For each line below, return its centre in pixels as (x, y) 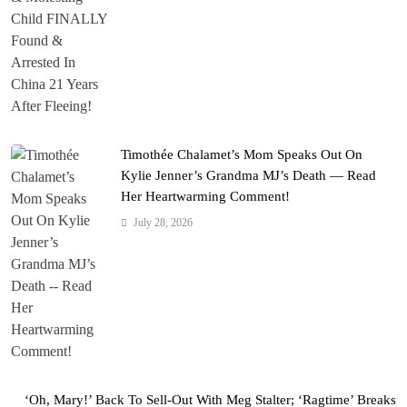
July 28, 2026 (163, 222)
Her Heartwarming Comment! (205, 196)
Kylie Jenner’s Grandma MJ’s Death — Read (248, 175)
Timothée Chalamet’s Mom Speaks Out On (242, 154)
